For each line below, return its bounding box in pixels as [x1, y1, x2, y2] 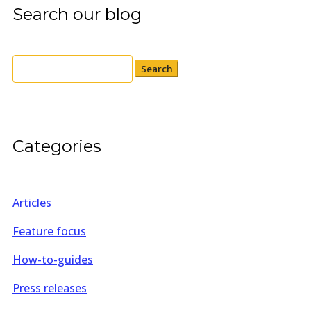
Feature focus [12, 223, 86, 239]
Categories [12, 135, 101, 156]
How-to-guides [12, 251, 93, 267]
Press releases [12, 280, 87, 296]
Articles [12, 194, 51, 210]
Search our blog [12, 4, 142, 25]
